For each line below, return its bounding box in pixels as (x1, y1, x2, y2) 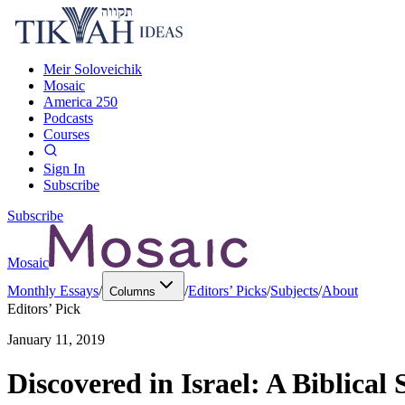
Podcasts (43, 110, 93, 126)
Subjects (270, 283, 318, 298)
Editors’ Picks (188, 283, 267, 298)
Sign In (43, 161, 85, 176)
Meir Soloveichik (43, 61, 142, 77)
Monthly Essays (7, 283, 99, 298)
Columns (109, 285, 155, 298)
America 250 (43, 94, 118, 109)
